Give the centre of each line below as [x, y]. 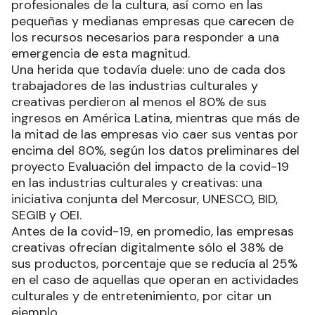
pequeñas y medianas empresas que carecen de [153, 21]
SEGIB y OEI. [46, 215]
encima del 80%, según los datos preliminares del [155, 150]
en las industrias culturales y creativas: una [137, 183]
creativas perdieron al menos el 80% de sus [139, 102]
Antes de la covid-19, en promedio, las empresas [153, 231]
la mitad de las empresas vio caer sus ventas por [155, 134]
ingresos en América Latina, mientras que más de [155, 118]
